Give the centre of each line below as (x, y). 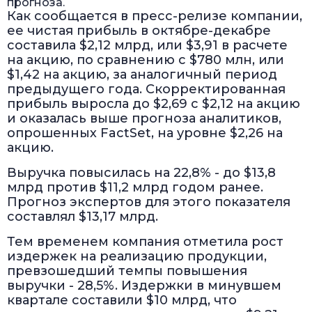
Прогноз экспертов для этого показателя (149, 202)
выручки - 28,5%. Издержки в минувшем (144, 286)
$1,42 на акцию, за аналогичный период (142, 75)
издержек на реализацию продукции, (137, 257)
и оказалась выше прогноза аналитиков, (144, 119)
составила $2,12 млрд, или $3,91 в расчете (147, 46)
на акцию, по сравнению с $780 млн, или (146, 60)
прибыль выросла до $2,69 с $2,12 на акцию (154, 104)
